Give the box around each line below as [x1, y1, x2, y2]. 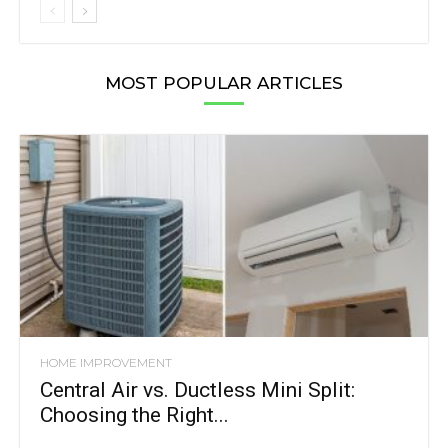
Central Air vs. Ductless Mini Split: [40, 377, 355, 402]
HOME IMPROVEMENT [40, 354, 172, 370]
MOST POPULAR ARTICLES [105, 73, 343, 94]
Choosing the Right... [40, 402, 229, 427]
